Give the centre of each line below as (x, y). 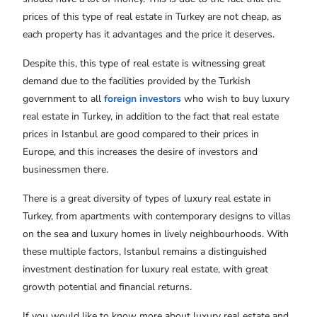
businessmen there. (65, 170)
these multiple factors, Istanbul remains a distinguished (145, 252)
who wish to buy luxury (235, 99)
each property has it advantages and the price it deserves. (149, 35)
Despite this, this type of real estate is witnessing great (144, 64)
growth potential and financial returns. (107, 287)
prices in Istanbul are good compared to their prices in (141, 134)
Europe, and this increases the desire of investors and (140, 152)
